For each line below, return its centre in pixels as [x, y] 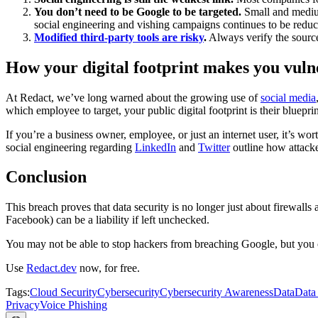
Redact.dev [51, 268]
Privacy [23, 305]
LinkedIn [155, 147]
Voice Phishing [73, 305]
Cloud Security [64, 292]
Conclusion [46, 177]
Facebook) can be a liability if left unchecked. [108, 220]
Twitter [214, 147]
